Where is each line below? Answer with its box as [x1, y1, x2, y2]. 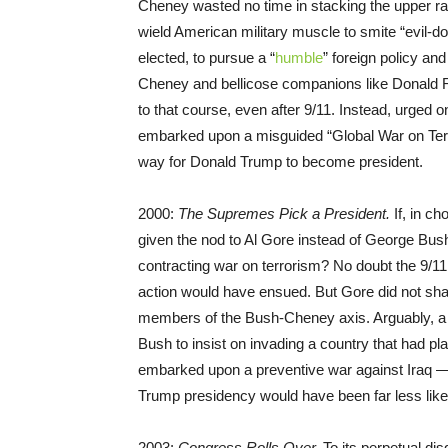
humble [275, 49, 323, 67]
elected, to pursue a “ [138, 49, 275, 67]
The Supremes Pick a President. [178, 205, 390, 223]
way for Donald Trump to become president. [138, 153, 423, 171]
